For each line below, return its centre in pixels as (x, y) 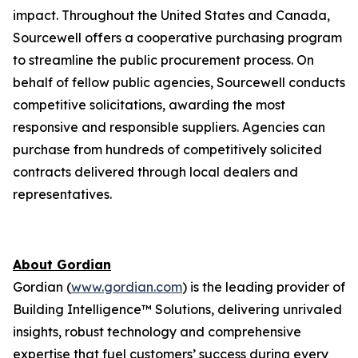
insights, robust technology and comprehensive (157, 332)
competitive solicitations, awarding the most (149, 105)
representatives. (62, 194)
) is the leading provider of (264, 287)
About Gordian (62, 265)
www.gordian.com (127, 287)
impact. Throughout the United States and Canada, (171, 15)
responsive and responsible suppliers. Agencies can (169, 127)
